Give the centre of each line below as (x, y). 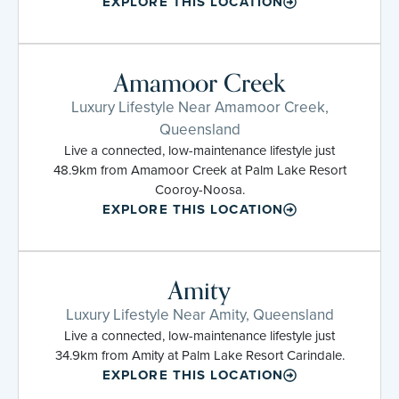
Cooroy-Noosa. (199, 189)
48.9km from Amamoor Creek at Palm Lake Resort (199, 170)
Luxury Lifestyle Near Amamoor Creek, (199, 107)
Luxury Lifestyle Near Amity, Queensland (199, 314)
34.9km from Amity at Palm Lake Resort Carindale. (199, 355)
